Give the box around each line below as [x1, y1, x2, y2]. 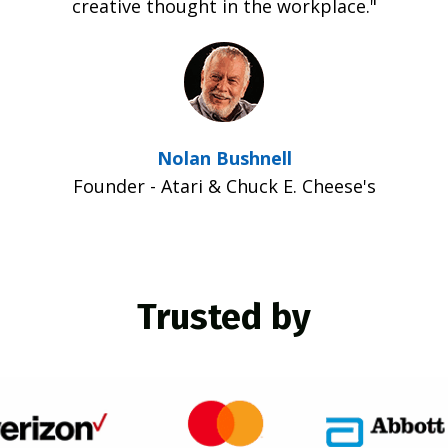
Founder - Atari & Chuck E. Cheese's [72, 173, 376, 198]
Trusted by [137, 294, 311, 339]
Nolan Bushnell [156, 145, 292, 170]
